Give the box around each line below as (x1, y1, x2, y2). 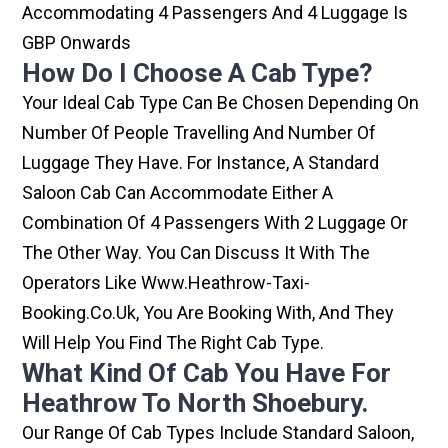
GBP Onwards (22, 32, 132, 54)
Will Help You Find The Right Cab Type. (22, 332, 325, 354)
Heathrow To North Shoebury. (22, 388, 369, 419)
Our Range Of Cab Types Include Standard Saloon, (22, 422, 415, 444)
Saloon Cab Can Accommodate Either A (22, 182, 334, 204)
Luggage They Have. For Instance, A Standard (22, 152, 380, 174)
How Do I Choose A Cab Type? (22, 58, 374, 89)
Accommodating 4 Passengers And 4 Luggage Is (22, 2, 409, 24)
